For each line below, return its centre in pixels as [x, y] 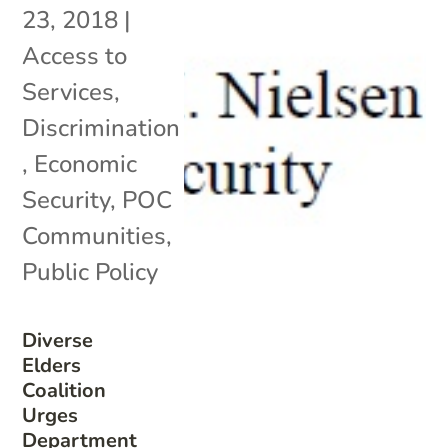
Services [68, 91]
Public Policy [90, 271]
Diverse [58, 340]
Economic [86, 163]
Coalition [64, 390]
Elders [52, 365]
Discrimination [101, 127]
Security [66, 199]
